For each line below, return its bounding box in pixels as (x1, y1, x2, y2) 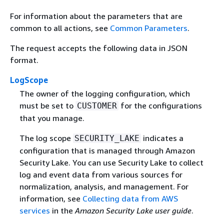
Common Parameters (110, 23, 187, 33)
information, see (19, 193, 82, 204)
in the (49, 205, 75, 216)
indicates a (140, 133, 183, 143)
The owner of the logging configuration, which (19, 88, 190, 99)
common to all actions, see (10, 23, 110, 33)
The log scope (19, 133, 73, 143)
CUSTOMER (76, 101, 117, 111)
